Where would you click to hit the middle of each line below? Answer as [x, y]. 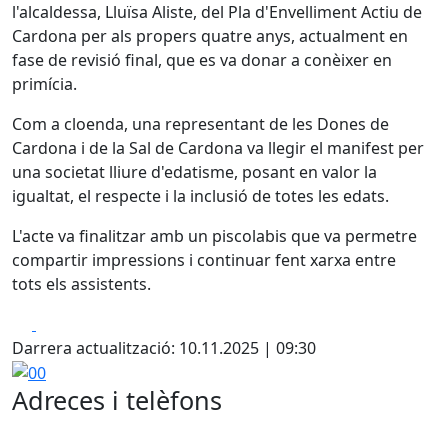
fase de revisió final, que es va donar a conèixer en [202, 59]
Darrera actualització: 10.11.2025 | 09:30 [164, 347]
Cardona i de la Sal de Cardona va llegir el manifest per [218, 147]
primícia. [44, 83]
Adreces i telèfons [117, 400]
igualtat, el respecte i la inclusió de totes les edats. [200, 195]
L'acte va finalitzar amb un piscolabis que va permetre [214, 235]
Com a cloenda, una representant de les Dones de [200, 123]
